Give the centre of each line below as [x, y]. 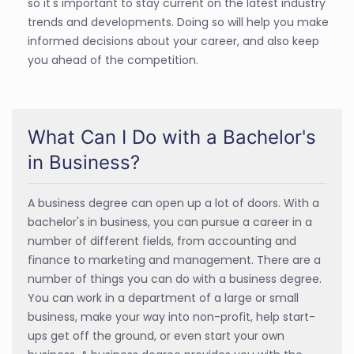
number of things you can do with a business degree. [175, 279]
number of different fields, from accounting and [162, 241]
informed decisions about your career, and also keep [173, 41]
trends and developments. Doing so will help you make [178, 22]
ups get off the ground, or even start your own [156, 335]
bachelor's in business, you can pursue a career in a [170, 222]
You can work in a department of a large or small [163, 298]
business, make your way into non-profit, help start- [171, 316]
